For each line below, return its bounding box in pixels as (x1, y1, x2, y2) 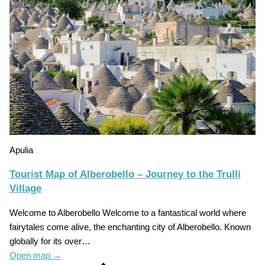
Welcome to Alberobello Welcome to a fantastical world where (9, 208, 246, 218)
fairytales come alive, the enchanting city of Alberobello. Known (9, 222, 251, 232)
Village (9, 183, 41, 195)
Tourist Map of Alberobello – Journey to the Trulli (9, 169, 241, 180)
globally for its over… (9, 237, 91, 247)
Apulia (9, 146, 33, 156)
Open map (9, 251, 53, 261)
